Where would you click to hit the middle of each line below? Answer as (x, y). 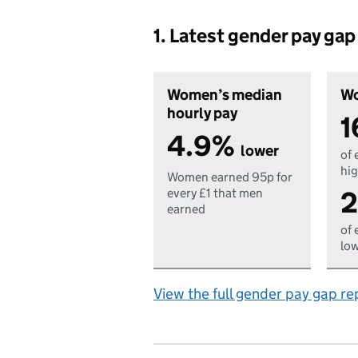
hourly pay (202, 113)
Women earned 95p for (230, 177)
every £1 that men (215, 193)
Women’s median (225, 95)
